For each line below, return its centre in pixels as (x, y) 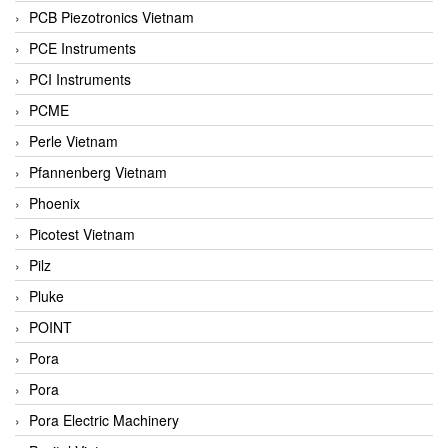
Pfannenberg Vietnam (98, 171)
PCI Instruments (80, 78)
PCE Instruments (82, 47)
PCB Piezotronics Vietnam (111, 16)
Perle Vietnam (73, 140)
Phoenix (54, 202)
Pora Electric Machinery (104, 419)
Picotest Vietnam (82, 233)
